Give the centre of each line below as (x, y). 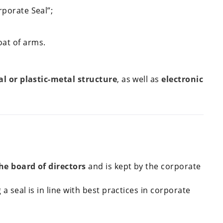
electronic (182, 79)
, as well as (139, 79)
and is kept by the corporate (143, 167)
